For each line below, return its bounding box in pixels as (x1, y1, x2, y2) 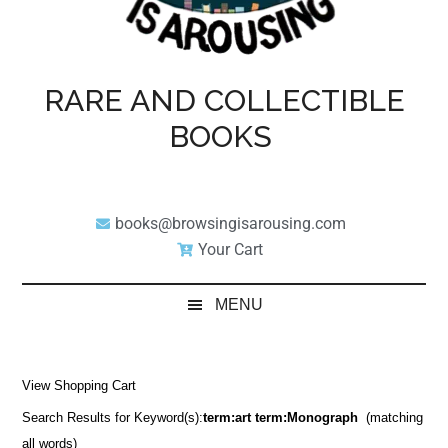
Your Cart (197, 239, 263, 259)
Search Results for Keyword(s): (22, 409, 204, 425)
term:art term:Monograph (203, 409, 359, 425)
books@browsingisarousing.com (114, 213, 346, 233)
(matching (366, 409, 424, 425)
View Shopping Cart (22, 377, 137, 393)
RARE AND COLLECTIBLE (43, 82, 405, 118)
